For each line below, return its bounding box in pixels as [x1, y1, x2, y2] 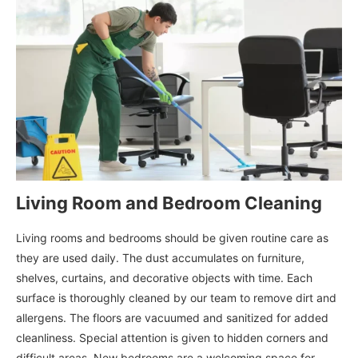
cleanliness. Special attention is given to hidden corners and [16, 331, 328, 345]
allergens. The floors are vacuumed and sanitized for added [16, 311, 328, 325]
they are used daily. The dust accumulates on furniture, [16, 251, 304, 265]
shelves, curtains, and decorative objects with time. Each [16, 271, 312, 285]
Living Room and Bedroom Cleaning [16, 193, 322, 214]
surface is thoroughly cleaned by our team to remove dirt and [16, 291, 336, 305]
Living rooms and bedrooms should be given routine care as [16, 231, 328, 245]
